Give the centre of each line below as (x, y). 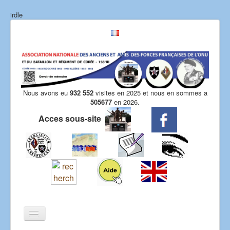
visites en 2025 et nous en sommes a (150, 92)
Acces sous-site (70, 118)
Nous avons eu (46, 92)
